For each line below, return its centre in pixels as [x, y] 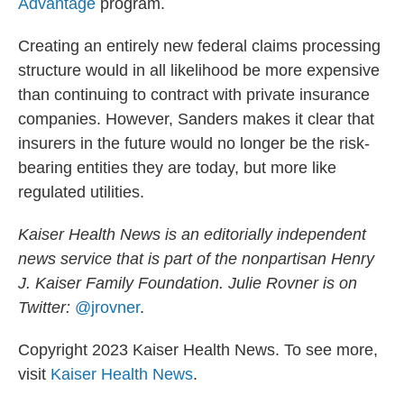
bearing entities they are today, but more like [177, 168]
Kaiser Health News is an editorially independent [192, 234]
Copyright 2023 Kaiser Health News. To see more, [198, 350]
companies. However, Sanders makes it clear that [196, 119]
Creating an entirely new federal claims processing [199, 46]
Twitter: [46, 308]
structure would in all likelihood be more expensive [199, 70]
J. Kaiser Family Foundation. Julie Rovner [168, 283]
